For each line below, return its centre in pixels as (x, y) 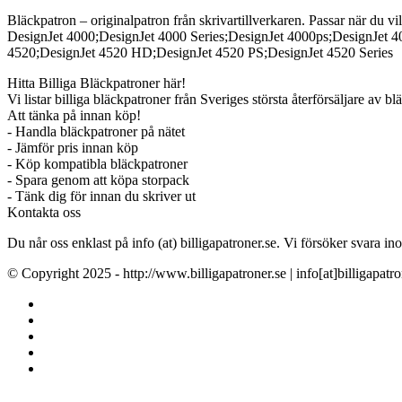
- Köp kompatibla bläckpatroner (97, 164)
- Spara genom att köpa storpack (98, 180)
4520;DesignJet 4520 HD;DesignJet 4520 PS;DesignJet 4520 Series (200, 52)
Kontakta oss (46, 212)
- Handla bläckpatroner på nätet (96, 131)
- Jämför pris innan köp (73, 148)
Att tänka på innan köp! (76, 115)
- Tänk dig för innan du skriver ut (101, 196)
